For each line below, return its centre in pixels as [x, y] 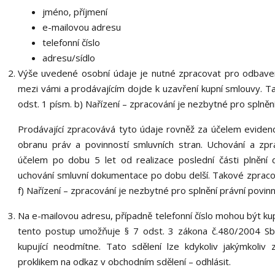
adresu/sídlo [68, 58]
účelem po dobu [56, 160]
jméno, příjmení [75, 12]
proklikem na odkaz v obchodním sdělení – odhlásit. [124, 261]
